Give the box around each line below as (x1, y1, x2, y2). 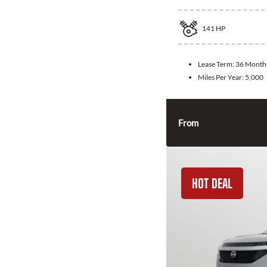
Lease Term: (198, 60, 235, 69)
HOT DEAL (192, 176, 232, 191)
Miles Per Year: (198, 73, 245, 82)
